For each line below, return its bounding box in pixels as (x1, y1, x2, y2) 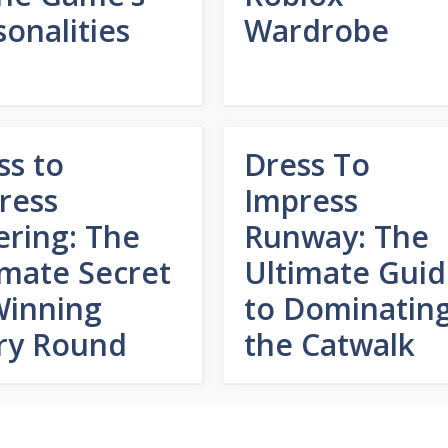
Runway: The (243, 216, 429, 257)
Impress (243, 180, 358, 221)
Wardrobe (243, 10, 389, 51)
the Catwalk (243, 324, 415, 365)
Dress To (243, 144, 370, 185)
